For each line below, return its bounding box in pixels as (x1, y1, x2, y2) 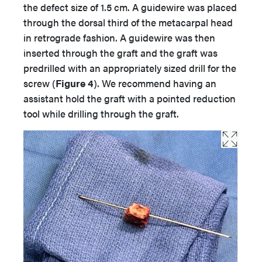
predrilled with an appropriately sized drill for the (23, 61, 236, 75)
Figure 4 (56, 76, 94, 91)
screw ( (23, 76, 56, 91)
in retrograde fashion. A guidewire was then (23, 30, 215, 45)
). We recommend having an (94, 76, 216, 91)
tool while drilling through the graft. (23, 106, 179, 121)
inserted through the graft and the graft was (23, 46, 218, 60)
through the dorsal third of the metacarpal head (23, 15, 233, 30)
